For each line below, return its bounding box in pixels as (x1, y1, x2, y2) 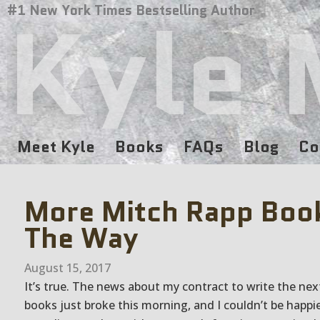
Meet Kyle (17, 136, 95, 158)
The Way (24, 217, 139, 259)
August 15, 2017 (24, 260, 111, 276)
